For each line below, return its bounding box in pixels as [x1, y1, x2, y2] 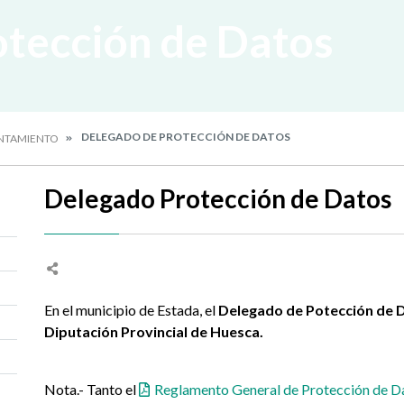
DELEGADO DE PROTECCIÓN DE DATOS [79, 130, 290, 143]
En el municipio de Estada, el [44, 301, 218, 318]
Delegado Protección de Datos [44, 183, 391, 214]
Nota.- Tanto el [44, 381, 139, 398]
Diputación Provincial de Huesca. [44, 323, 263, 340]
